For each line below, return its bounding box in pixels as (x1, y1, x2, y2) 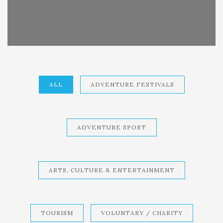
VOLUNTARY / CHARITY (101, 209, 183, 217)
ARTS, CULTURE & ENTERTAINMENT (48, 166, 175, 174)
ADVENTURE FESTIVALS (90, 81, 174, 89)
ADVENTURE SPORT (77, 123, 146, 131)
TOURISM (40, 209, 73, 217)
